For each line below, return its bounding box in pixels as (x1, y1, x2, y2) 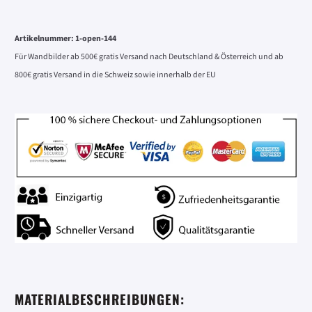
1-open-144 (75, 33, 116, 44)
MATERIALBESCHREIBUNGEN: (15, 289, 185, 309)
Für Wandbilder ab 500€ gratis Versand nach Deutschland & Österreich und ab (15, 51, 283, 62)
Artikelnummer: (15, 33, 75, 44)
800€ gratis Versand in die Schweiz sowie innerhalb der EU (15, 69, 216, 80)
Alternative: (15, 8, 68, 22)
